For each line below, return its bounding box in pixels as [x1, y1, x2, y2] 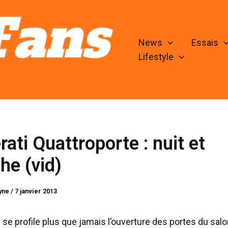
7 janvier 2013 [15, 187, 57, 195]
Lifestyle [138, 51, 174, 63]
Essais [191, 37, 218, 48]
